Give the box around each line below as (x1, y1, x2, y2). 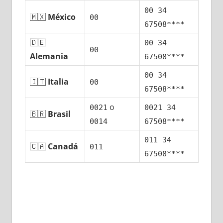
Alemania (30, 51, 69, 62)
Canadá (48, 141, 79, 152)
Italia (48, 76, 69, 88)
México (48, 11, 76, 23)
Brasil (48, 109, 71, 120)
